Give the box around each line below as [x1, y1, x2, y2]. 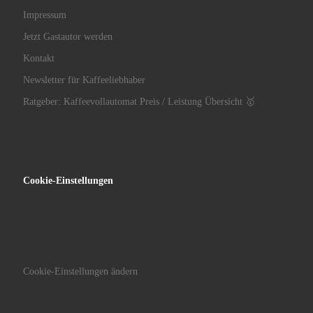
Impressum [23, 9, 66, 21]
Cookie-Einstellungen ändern [23, 265, 138, 277]
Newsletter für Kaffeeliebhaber [23, 74, 145, 86]
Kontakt [23, 52, 54, 64]
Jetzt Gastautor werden [23, 31, 112, 43]
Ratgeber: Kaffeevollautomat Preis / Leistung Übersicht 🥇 [23, 96, 255, 108]
